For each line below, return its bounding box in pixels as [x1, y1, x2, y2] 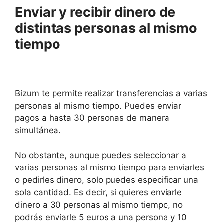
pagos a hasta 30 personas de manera [15, 112, 169, 123]
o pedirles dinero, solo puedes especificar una [15, 175, 198, 185]
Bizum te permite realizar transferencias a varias [15, 88, 207, 98]
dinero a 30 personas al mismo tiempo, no [15, 200, 183, 210]
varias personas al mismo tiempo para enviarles [15, 163, 204, 173]
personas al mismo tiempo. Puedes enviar [15, 100, 181, 111]
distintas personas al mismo [15, 20, 197, 37]
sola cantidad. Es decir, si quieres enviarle [15, 187, 182, 198]
